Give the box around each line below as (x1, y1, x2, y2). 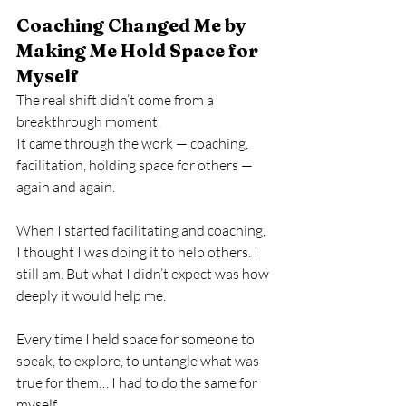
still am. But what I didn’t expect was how (16, 265, 272, 283)
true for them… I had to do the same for (16, 373, 260, 391)
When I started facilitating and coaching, (16, 221, 268, 239)
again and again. (16, 178, 115, 196)
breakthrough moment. (16, 112, 160, 130)
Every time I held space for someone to (16, 330, 257, 348)
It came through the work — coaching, (16, 134, 251, 152)
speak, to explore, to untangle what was (16, 352, 262, 370)
